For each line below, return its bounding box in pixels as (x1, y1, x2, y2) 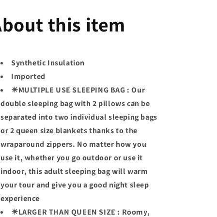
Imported (11, 71, 46, 81)
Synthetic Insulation (11, 58, 85, 68)
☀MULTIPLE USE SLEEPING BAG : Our (11, 85, 145, 95)
